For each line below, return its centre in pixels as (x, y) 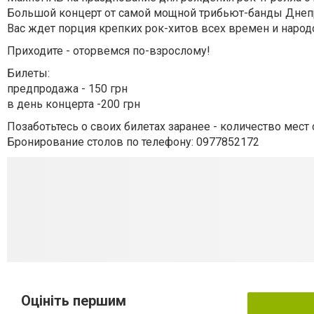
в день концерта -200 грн (74, 104)
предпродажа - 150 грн (67, 89)
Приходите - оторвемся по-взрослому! (109, 51)
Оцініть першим (74, 301)
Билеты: (28, 74)
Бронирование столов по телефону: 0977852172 (133, 142)
